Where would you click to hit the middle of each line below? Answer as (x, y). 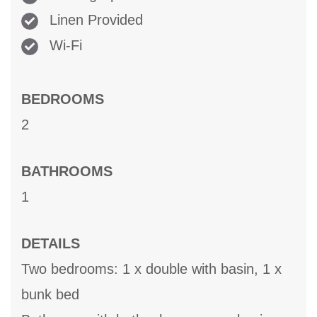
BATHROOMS (67, 172)
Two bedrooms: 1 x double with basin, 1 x (151, 269)
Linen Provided (94, 20)
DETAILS (51, 244)
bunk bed (50, 295)
